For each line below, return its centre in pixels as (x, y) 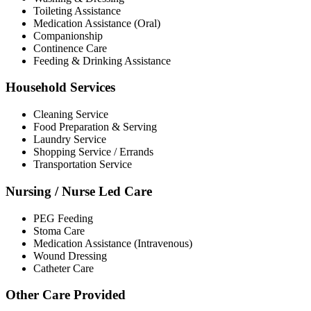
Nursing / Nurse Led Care (79, 191)
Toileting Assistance (77, 10)
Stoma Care (59, 230)
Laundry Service (70, 140)
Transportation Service (83, 165)
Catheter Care (64, 268)
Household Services (60, 87)
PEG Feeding (63, 218)
